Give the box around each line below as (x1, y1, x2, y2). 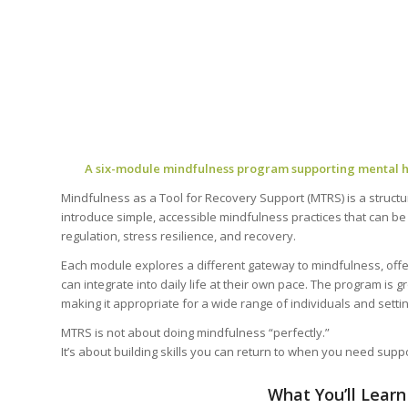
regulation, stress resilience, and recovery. (61, 227, 296, 244)
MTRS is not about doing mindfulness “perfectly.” (61, 324, 330, 342)
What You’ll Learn (267, 383, 406, 406)
